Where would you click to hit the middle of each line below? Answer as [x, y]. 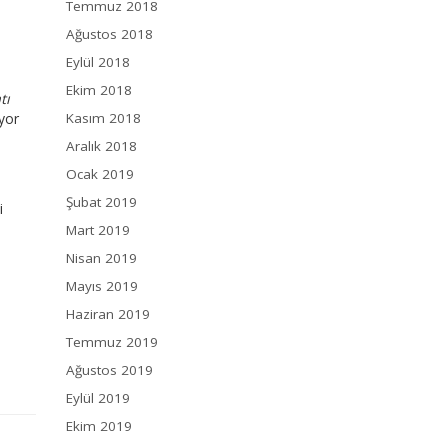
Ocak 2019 [100, 174]
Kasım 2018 [103, 118]
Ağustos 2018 [109, 34]
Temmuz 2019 [112, 342]
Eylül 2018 [98, 62]
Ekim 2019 [99, 426]
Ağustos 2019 [109, 370]
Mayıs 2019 [102, 286]
